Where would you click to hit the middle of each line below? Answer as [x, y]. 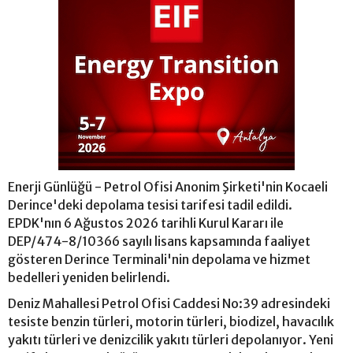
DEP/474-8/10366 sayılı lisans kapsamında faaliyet [159, 242]
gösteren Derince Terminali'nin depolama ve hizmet [159, 260]
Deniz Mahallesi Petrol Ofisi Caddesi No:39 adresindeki [169, 304]
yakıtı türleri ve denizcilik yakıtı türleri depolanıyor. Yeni [171, 340]
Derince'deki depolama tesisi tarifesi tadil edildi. [150, 205]
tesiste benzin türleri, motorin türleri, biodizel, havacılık [171, 322]
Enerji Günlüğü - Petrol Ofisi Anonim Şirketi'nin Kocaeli [168, 187]
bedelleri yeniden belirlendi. [89, 278]
